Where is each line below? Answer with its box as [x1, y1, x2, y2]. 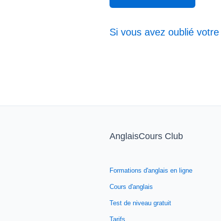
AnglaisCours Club [110, 131, 183, 141]
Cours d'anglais [110, 183, 153, 191]
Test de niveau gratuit [110, 199, 171, 207]
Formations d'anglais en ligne [110, 167, 192, 175]
